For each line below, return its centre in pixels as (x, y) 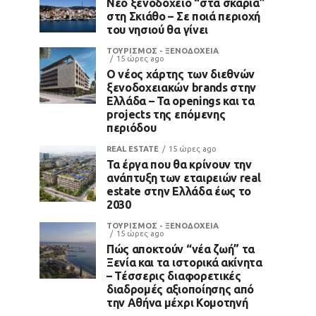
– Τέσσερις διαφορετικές (174, 276)
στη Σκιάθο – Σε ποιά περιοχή (184, 16)
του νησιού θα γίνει (157, 30)
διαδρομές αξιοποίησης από (180, 289)
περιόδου (132, 128)
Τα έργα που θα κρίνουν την (179, 164)
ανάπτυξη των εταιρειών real (184, 178)
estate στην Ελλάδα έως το (179, 191)
